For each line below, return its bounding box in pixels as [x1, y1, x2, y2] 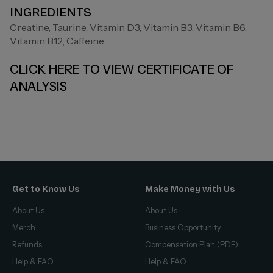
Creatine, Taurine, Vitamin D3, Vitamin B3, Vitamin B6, [10, 21, 247, 34]
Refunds [12, 239, 42, 249]
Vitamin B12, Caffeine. [10, 34, 105, 47]
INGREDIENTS [10, 4, 91, 19]
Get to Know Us [12, 183, 80, 194]
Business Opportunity [145, 222, 221, 232]
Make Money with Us [145, 183, 235, 194]
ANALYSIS [10, 79, 67, 94]
